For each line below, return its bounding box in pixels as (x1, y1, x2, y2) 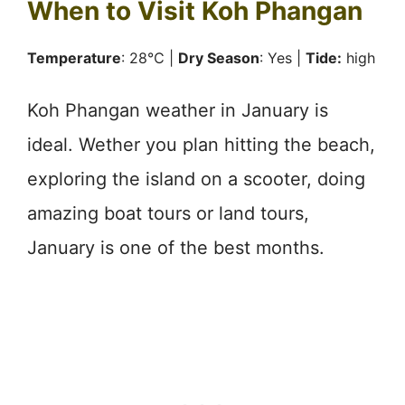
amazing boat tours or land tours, (27, 202, 309, 224)
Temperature (27, 48, 121, 67)
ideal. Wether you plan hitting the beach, (27, 133, 375, 155)
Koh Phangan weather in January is (27, 99, 328, 121)
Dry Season (178, 48, 259, 67)
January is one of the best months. (27, 236, 325, 259)
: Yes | (259, 48, 306, 67)
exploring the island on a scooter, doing (27, 167, 365, 190)
